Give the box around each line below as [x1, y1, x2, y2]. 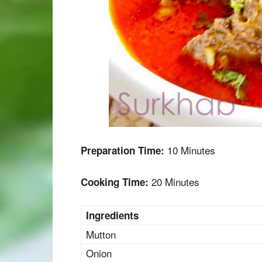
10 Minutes [164, 143, 215, 157]
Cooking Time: [81, 175, 149, 189]
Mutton [86, 227, 116, 242]
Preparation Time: [81, 143, 164, 157]
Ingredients [86, 208, 139, 222]
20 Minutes [149, 174, 199, 189]
